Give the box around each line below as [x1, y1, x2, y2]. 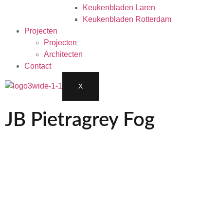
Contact [24, 62, 51, 70]
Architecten [44, 50, 83, 58]
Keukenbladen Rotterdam [83, 15, 171, 23]
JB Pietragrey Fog [5, 110, 155, 130]
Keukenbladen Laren [83, 3, 155, 12]
